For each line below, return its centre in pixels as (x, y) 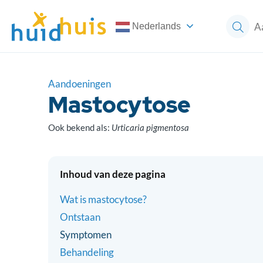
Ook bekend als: (80, 127)
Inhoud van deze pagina (113, 174)
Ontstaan (80, 217)
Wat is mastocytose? (103, 199)
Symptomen (86, 235)
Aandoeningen (80, 84)
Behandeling (87, 252)
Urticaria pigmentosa (150, 127)
